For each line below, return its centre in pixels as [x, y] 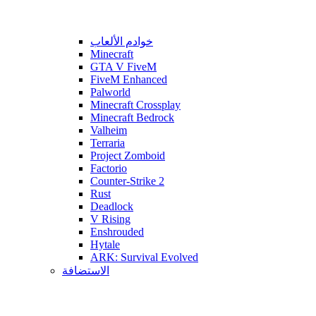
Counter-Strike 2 [127, 181]
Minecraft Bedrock [132, 117]
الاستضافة [86, 271]
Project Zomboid [128, 156]
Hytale [105, 244]
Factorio [109, 168]
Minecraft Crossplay [135, 105]
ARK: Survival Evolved [144, 257]
